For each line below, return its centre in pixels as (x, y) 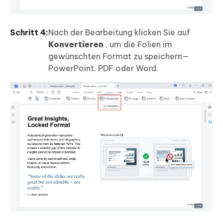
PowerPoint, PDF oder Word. (103, 68)
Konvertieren (76, 45)
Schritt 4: (29, 33)
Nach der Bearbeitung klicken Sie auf (119, 33)
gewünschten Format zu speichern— (119, 56)
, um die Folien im (138, 45)
